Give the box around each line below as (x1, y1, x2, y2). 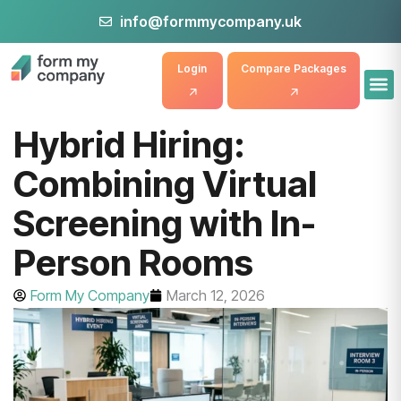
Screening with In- (13, 201, 316, 245)
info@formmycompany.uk (119, 13, 302, 30)
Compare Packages (240, 62, 346, 75)
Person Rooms (13, 241, 253, 285)
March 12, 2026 (166, 286, 265, 304)
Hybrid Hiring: (13, 123, 245, 166)
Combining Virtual (13, 162, 317, 206)
